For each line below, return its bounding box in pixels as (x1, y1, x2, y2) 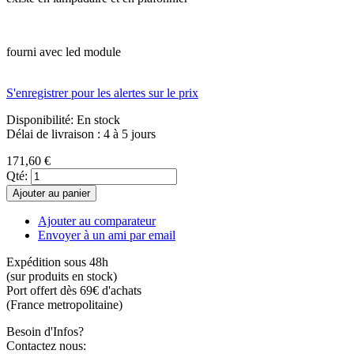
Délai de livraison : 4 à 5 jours (6, 126, 156, 141)
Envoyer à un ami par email (38, 228, 175, 242)
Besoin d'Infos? (6, 324, 84, 338)
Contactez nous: (6, 338, 86, 352)
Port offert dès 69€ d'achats (6, 283, 141, 297)
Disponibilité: (6, 112, 77, 126)
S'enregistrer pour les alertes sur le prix (6, 85, 198, 100)
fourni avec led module (6, 44, 121, 58)
